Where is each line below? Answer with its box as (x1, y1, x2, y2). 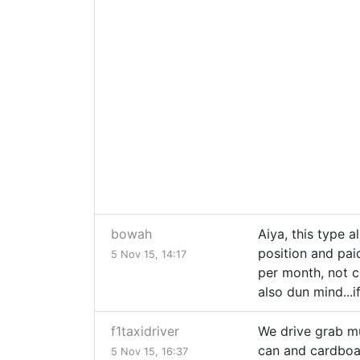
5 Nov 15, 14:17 (111, 247, 186, 260)
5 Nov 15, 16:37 (111, 345, 188, 358)
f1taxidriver (111, 322, 179, 339)
